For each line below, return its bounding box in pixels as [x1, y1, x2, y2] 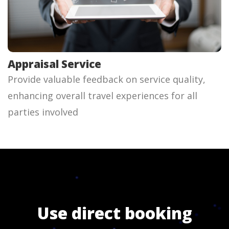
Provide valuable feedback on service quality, [8, 73, 205, 85]
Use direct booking [37, 202, 192, 224]
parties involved [8, 105, 78, 118]
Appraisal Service [8, 56, 101, 71]
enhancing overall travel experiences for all [8, 89, 197, 102]
